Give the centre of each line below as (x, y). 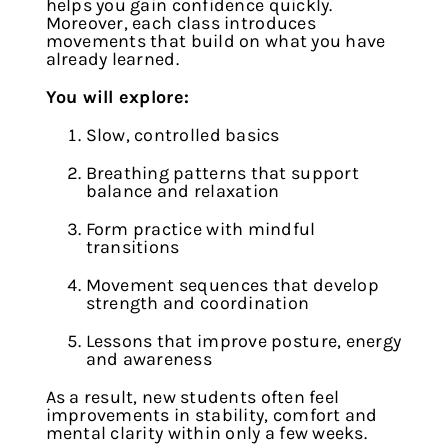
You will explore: (117, 96)
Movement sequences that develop (232, 284)
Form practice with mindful (200, 228)
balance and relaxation (182, 190)
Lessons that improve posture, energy (243, 340)
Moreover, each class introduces (180, 22)
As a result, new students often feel (192, 396)
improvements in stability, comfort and (211, 414)
